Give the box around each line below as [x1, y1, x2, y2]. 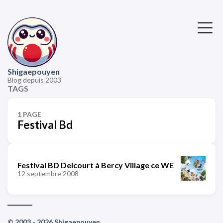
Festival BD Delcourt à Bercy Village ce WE [17, 160, 174, 170]
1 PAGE [17, 110, 41, 118]
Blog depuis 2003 [7, 76, 61, 84]
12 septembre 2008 [17, 169, 79, 178]
